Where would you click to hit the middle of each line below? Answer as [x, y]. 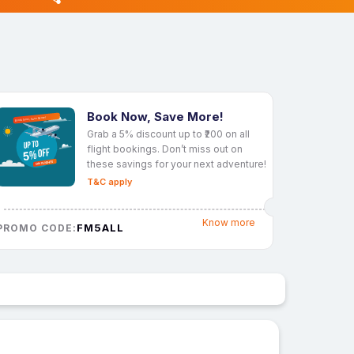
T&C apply [109, 181]
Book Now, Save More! [155, 116]
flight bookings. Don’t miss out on [165, 149]
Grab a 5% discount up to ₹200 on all [168, 134]
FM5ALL [100, 227]
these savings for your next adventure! [177, 164]
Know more [228, 223]
